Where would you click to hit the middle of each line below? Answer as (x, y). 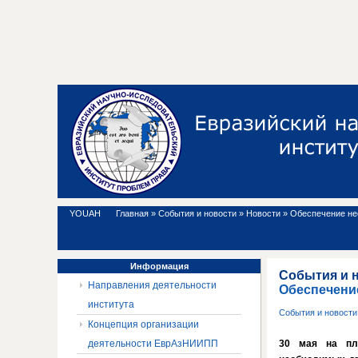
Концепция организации (143, 324)
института (111, 304)
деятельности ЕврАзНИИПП (153, 344)
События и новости (197, 213)
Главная (132, 213)
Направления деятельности (152, 285)
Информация (159, 266)
